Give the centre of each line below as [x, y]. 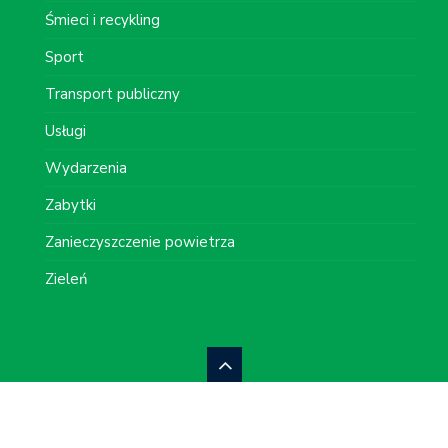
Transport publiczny [112, 93]
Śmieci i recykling [102, 19]
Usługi [65, 130]
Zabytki [70, 204]
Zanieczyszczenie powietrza [140, 241]
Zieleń [66, 278]
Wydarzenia [86, 167]
